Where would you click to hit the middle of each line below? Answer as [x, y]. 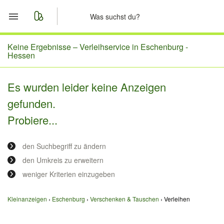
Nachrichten [56, 94]
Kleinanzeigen [27, 199]
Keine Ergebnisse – [43, 47]
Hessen [21, 55]
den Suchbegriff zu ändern [64, 146]
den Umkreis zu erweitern [63, 160]
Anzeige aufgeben [68, 118]
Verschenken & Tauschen [124, 199]
